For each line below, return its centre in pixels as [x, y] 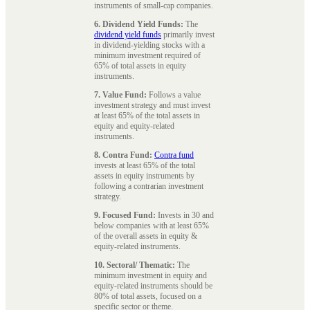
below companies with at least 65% [152, 225]
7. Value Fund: [120, 94]
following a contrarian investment [149, 186]
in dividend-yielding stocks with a [149, 45]
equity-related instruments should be [153, 285]
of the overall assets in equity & [146, 236]
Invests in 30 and [185, 215]
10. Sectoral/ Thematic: [135, 265]
